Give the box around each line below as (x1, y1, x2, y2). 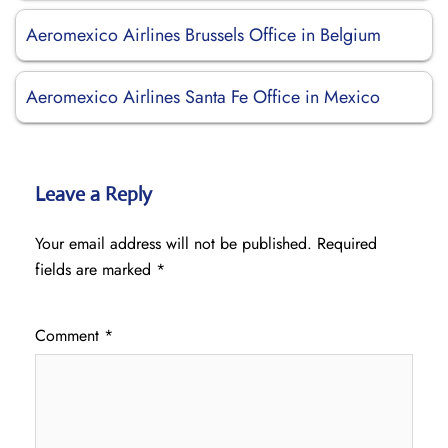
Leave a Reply (35, 182, 152, 207)
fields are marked (35, 258, 156, 281)
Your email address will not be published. (35, 232, 312, 255)
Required (317, 232, 377, 255)
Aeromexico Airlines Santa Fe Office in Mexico (26, 84, 380, 110)
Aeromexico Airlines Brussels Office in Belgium (26, 22, 381, 48)
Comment (35, 324, 104, 347)
